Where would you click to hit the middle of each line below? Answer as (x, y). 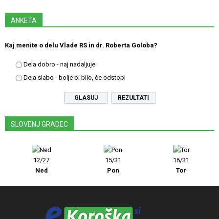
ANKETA (24, 21)
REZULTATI (133, 98)
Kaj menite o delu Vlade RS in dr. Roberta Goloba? (81, 45)
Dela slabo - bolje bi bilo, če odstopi (75, 78)
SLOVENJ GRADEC (39, 124)
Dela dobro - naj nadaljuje (59, 65)
